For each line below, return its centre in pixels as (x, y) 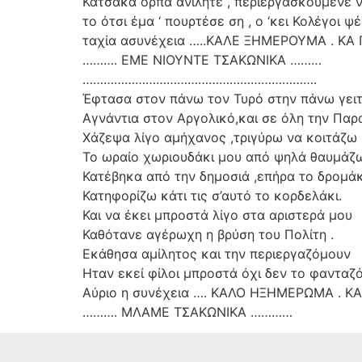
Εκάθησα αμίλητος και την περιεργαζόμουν (217, 254)
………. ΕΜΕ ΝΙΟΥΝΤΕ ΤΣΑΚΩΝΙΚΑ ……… (202, 60)
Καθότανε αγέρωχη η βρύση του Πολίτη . (208, 235)
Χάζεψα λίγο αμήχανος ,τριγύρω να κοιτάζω (220, 138)
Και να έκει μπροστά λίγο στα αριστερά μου (217, 215)
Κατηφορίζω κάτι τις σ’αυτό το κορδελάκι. (212, 196)
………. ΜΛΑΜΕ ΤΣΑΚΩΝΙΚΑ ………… (187, 312)
